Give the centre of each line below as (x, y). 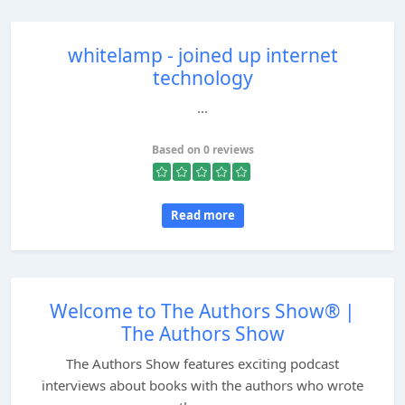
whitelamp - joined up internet (202, 55)
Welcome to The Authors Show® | (202, 311)
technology (202, 78)
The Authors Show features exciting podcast (202, 363)
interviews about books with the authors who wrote (202, 385)
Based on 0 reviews (202, 150)
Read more (202, 215)
